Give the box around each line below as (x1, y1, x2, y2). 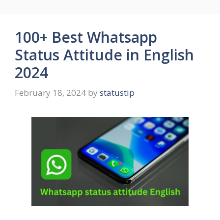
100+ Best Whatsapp (15, 27, 157, 47)
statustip (100, 87, 135, 99)
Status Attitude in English (15, 44, 194, 65)
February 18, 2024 (15, 87, 86, 99)
